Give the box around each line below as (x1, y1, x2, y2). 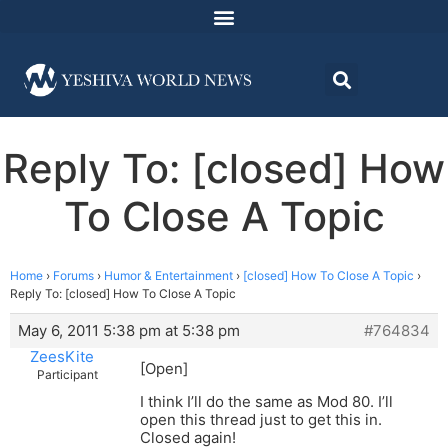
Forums (53, 268, 94, 284)
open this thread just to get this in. (140, 410, 382, 430)
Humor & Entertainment (104, 268, 233, 284)
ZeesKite (29, 347, 94, 367)
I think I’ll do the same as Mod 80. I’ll (140, 392, 393, 412)
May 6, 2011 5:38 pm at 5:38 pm (18, 321, 240, 341)
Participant (37, 367, 98, 383)
